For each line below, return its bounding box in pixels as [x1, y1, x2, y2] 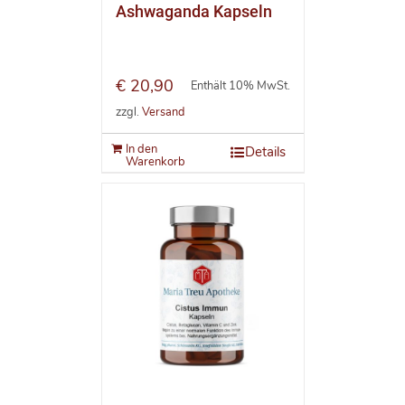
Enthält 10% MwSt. [190, 78, 290, 95]
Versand [141, 103, 184, 120]
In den [125, 141, 157, 158]
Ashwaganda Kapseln [115, 2, 272, 22]
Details [244, 143, 286, 162]
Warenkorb [125, 154, 185, 171]
